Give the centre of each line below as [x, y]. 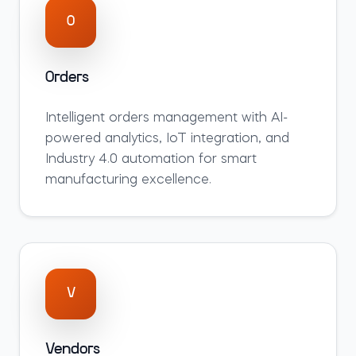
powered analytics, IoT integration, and [167, 139]
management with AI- [219, 118]
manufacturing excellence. [128, 180]
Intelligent [77, 118]
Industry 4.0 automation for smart [151, 160]
